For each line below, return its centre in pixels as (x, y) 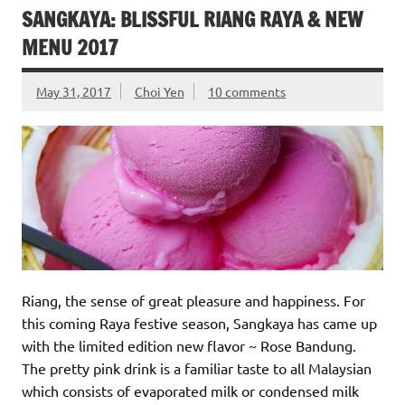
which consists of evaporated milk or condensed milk (190, 391)
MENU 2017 (70, 48)
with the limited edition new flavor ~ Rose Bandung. (189, 346)
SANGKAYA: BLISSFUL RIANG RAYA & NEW (192, 20)
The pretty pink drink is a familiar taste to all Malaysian (197, 368)
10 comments (247, 92)
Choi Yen (159, 92)
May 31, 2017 (74, 92)
